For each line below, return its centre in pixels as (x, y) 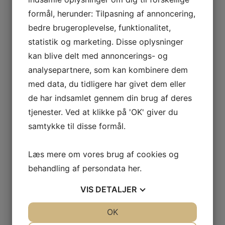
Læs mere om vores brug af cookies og (103, 154)
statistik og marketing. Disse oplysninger (106, 42)
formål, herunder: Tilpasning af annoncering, (112, 14)
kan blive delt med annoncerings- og (98, 56)
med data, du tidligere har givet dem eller (107, 84)
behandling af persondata (78, 168)
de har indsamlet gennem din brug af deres (110, 98)
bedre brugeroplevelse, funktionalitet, (99, 28)
